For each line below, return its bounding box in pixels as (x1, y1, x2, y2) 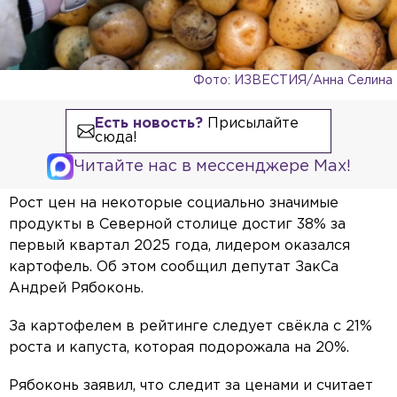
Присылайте (202, 117, 299, 131)
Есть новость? (94, 117, 203, 131)
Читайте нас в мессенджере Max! (73, 160, 351, 175)
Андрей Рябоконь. (9, 282, 144, 296)
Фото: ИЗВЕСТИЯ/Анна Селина (193, 75, 393, 87)
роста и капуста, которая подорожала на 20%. (9, 341, 349, 355)
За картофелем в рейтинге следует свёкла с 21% (9, 320, 372, 334)
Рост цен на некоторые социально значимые (9, 197, 339, 211)
